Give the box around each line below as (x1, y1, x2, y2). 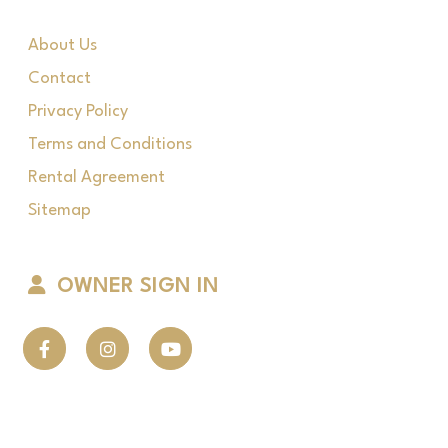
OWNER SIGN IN (57, 277, 220, 297)
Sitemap (28, 202, 92, 219)
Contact (28, 70, 92, 87)
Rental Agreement (28, 169, 166, 186)
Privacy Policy (28, 103, 129, 120)
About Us (28, 37, 98, 54)
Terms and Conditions (28, 136, 193, 153)
